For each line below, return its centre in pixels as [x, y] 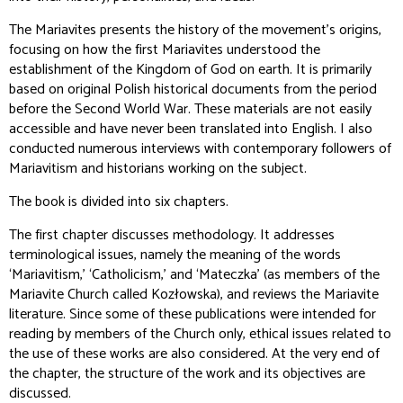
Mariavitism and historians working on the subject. [158, 169]
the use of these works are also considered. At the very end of [194, 354]
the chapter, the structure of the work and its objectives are [187, 374]
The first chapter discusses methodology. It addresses [172, 235]
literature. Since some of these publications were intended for [193, 314]
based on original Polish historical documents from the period [193, 90]
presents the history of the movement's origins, [241, 30]
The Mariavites [54, 30]
